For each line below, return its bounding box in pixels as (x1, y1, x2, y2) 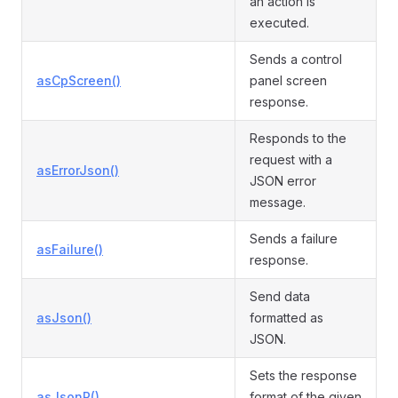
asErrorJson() (36, 163, 119, 178)
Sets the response (250, 368, 357, 383)
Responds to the (250, 131, 346, 146)
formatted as (250, 310, 323, 325)
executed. (250, 15, 309, 30)
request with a (250, 152, 332, 167)
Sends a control (250, 52, 342, 67)
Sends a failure (250, 231, 338, 246)
